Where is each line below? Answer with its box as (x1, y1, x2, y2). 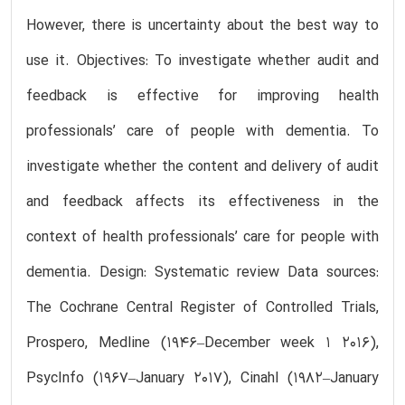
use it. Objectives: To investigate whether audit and (26, 50, 379, 72)
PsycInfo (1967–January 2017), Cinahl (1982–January (26, 367, 379, 390)
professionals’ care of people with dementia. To (26, 120, 379, 143)
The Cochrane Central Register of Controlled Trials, (26, 297, 379, 319)
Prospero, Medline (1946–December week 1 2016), (26, 332, 379, 354)
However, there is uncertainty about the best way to (26, 14, 379, 37)
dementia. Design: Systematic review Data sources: (26, 261, 379, 284)
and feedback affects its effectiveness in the (26, 191, 379, 213)
